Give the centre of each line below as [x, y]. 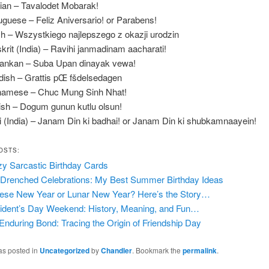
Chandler [116, 250]
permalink [199, 250]
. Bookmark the [157, 250]
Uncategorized [64, 250]
